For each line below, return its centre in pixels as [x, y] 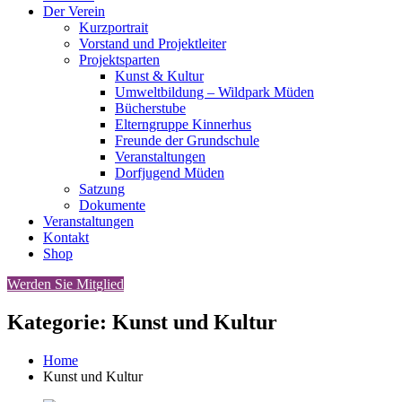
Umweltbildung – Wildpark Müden [214, 92]
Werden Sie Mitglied [66, 284]
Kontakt [66, 237]
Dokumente [112, 205]
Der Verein [74, 11]
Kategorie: [60, 322]
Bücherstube [150, 108]
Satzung [102, 189]
